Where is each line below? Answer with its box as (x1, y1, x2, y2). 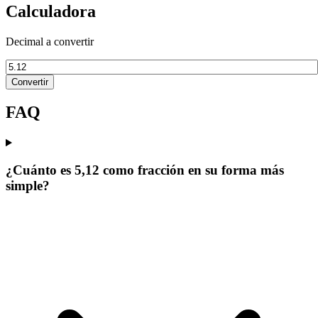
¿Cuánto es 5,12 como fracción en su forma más (6, 163, 284, 178)
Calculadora (6, 1, 96, 21)
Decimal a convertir (6, 35, 94, 48)
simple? (6, 178, 50, 194)
